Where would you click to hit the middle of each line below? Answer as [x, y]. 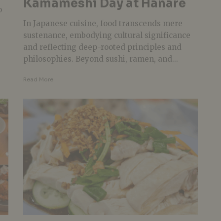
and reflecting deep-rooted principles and [102, 47]
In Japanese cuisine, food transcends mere [103, 23]
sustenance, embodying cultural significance [107, 35]
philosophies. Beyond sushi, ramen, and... [100, 59]
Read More [38, 79]
